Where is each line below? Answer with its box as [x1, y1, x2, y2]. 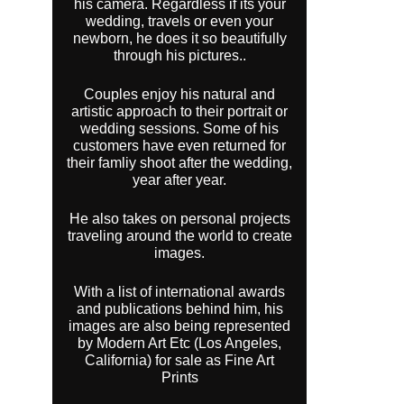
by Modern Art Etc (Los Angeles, [78, 335, 282, 352]
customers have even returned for [73, 138, 287, 154]
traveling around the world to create [67, 228, 292, 244]
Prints [161, 370, 198, 386]
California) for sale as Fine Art [85, 353, 275, 369]
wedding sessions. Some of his [80, 121, 280, 137]
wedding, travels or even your [86, 14, 274, 30]
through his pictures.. [113, 48, 246, 64]
